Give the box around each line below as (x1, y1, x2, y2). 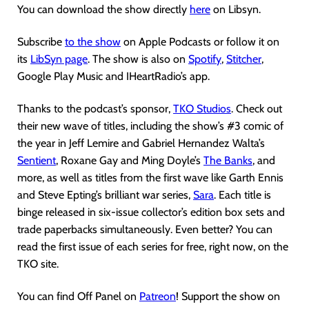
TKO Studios (173, 102, 231, 115)
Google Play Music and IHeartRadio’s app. (17, 70, 210, 83)
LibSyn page (30, 52, 88, 66)
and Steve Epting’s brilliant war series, (17, 188, 193, 201)
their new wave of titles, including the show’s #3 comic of (17, 119, 283, 132)
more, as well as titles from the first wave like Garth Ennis (17, 171, 283, 184)
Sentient (17, 154, 56, 167)
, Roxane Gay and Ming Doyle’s (56, 154, 203, 167)
